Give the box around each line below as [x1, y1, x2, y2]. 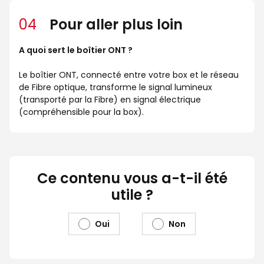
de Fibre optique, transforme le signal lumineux [19, 81, 212, 94]
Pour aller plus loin [46, 15, 183, 35]
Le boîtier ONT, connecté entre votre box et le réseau [19, 69, 239, 81]
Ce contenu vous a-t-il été [37, 169, 227, 189]
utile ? [111, 185, 153, 205]
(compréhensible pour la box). [19, 106, 144, 118]
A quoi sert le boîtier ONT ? [19, 44, 133, 57]
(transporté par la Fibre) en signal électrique [19, 94, 201, 106]
